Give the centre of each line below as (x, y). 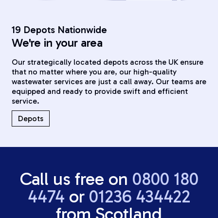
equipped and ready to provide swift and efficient (100, 91)
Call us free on (76, 179)
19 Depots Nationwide (59, 30)
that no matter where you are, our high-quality (94, 72)
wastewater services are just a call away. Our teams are (109, 82)
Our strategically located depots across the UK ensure (108, 62)
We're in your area (57, 43)
